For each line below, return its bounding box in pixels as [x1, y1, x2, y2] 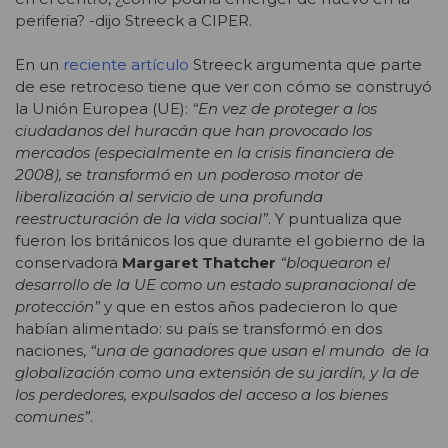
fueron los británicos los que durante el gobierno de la [15, 231, 425, 251]
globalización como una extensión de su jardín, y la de [15, 363, 419, 383]
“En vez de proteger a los [192, 99, 377, 119]
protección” [15, 297, 100, 317]
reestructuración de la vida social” [15, 209, 268, 229]
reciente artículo [63, 55, 193, 75]
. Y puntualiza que [268, 209, 402, 229]
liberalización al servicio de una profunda [15, 187, 323, 207]
